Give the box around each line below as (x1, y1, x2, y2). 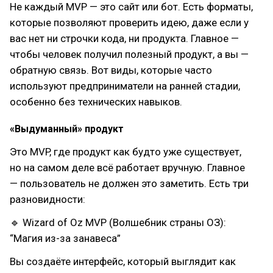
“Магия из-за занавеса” (10, 232, 121, 244)
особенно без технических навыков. (10, 96, 182, 108)
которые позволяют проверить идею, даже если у (10, 16, 249, 29)
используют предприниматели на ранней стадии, (10, 80, 240, 92)
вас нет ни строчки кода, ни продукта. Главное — (10, 32, 239, 44)
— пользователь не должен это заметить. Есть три (10, 177, 249, 190)
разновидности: (10, 193, 85, 205)
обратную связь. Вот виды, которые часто (10, 64, 212, 76)
